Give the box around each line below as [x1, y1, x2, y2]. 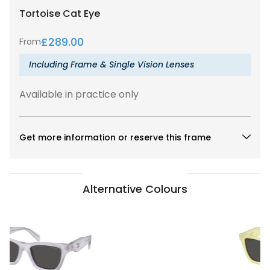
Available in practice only [19, 87, 139, 101]
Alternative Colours [83, 181, 187, 196]
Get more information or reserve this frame [19, 131, 211, 143]
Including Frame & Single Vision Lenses [29, 58, 194, 71]
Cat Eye [63, 6, 100, 20]
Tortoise [19, 6, 63, 20]
